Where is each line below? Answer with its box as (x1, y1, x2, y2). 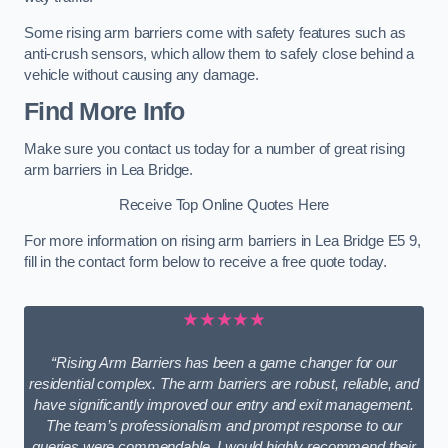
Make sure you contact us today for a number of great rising (24, 140, 405, 157)
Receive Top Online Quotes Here (118, 197, 330, 214)
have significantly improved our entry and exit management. (34, 396, 414, 413)
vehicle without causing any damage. (24, 66, 259, 83)
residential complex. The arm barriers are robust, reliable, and (29, 375, 419, 392)
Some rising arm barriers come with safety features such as (24, 24, 406, 41)
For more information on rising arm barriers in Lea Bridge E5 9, (24, 232, 421, 249)
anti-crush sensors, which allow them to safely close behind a (24, 45, 415, 62)
